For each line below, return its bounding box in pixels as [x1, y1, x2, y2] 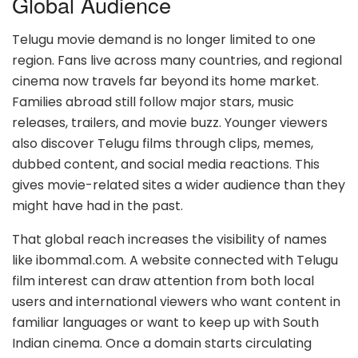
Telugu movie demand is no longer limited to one [12, 30, 316, 50]
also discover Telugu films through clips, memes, [12, 134, 313, 153]
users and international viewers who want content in [12, 292, 340, 312]
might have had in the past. [12, 197, 183, 216]
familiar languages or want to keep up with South [12, 313, 319, 332]
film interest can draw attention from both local [12, 272, 314, 291]
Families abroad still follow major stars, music [12, 93, 294, 112]
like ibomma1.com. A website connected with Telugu [12, 251, 338, 270]
